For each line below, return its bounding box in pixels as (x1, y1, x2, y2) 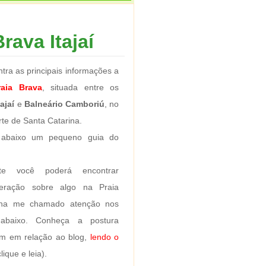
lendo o (90, 232, 119, 242)
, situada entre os (42, 82, 119, 92)
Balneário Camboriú (24, 99, 104, 109)
